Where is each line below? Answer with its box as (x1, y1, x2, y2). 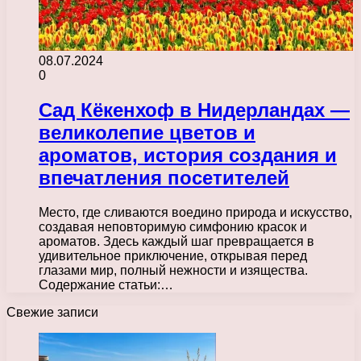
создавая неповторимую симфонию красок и (39, 219, 307, 234)
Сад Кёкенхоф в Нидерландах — (39, 98, 350, 121)
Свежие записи (6, 305, 98, 319)
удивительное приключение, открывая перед (39, 248, 307, 263)
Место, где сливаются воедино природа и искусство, (39, 205, 352, 219)
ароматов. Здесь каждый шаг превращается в (39, 234, 314, 248)
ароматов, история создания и (39, 143, 337, 166)
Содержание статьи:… (39, 277, 173, 292)
